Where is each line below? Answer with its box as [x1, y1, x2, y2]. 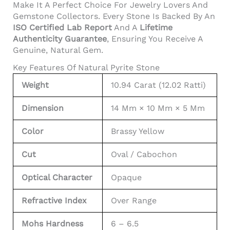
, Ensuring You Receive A [107, 33, 203, 44]
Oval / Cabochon [111, 149, 177, 159]
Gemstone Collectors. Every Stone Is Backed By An [13, 11, 215, 21]
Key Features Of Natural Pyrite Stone [13, 62, 160, 72]
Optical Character [22, 172, 92, 182]
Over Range [111, 195, 157, 205]
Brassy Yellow [111, 126, 164, 136]
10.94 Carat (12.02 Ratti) [111, 80, 206, 90]
